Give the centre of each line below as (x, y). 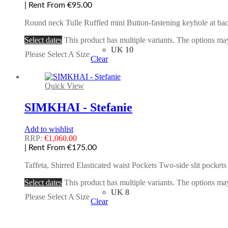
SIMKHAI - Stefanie (78, 107)
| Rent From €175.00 (61, 147)
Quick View (64, 85)
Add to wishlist (49, 129)
